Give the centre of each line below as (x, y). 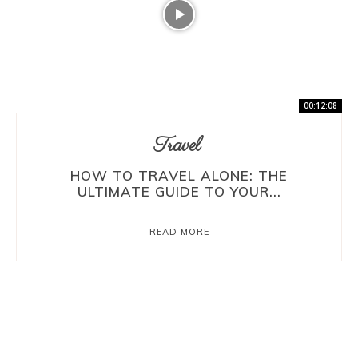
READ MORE (179, 231)
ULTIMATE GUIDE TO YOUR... (179, 191)
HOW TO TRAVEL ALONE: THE (179, 175)
